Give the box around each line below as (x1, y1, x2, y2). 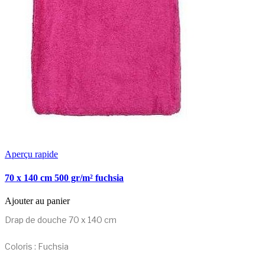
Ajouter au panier (5, 195, 70, 206)
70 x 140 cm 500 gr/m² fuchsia (5, 172, 124, 183)
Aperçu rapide (5, 149, 58, 160)
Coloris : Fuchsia (5, 241, 69, 251)
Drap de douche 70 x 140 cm (5, 214, 117, 225)
